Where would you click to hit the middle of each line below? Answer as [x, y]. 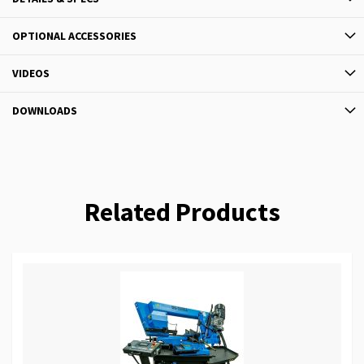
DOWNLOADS [45, 111]
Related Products [182, 212]
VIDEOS [31, 74]
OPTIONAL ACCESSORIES [74, 36]
